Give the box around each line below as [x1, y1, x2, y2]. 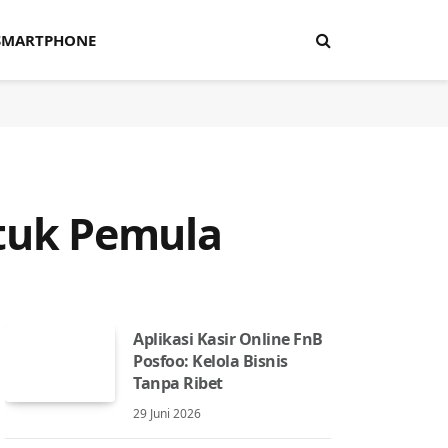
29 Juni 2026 [133, 405, 201, 422]
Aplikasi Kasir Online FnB [133, 328, 324, 350]
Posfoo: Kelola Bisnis [133, 350, 288, 372]
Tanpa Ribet [133, 372, 223, 394]
